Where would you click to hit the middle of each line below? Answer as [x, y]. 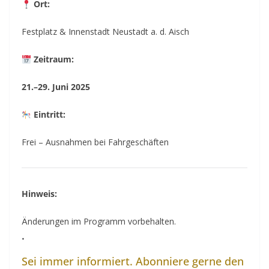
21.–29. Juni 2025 [56, 87]
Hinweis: [39, 194]
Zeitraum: [52, 59]
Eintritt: [48, 115]
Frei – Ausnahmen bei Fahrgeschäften [95, 142]
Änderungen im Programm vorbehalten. [99, 222]
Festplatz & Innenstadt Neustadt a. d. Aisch [105, 32]
